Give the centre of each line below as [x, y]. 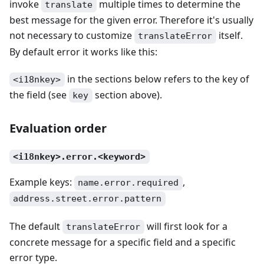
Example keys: [42, 182]
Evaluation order [58, 128]
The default [36, 226]
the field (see [39, 95]
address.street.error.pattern [88, 199]
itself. [229, 36]
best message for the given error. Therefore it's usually [131, 20]
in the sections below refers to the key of [157, 79]
